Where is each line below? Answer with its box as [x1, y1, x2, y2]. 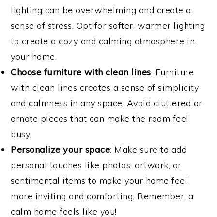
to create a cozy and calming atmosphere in [11, 35, 195, 46]
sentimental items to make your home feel [11, 174, 188, 186]
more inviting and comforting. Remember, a [11, 190, 194, 201]
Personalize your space [11, 143, 110, 155]
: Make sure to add [110, 143, 187, 155]
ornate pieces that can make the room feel [11, 112, 189, 124]
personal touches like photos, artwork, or [11, 159, 182, 170]
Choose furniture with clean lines [11, 66, 151, 77]
